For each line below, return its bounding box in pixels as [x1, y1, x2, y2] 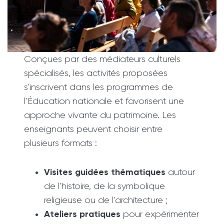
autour [165, 166, 195, 177]
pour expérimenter [120, 208, 199, 219]
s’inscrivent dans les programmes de [24, 81, 173, 92]
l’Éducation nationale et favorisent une [24, 95, 184, 106]
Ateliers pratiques [44, 208, 121, 219]
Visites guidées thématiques [44, 166, 166, 177]
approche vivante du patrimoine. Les [24, 109, 176, 120]
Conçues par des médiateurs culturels [24, 53, 181, 64]
